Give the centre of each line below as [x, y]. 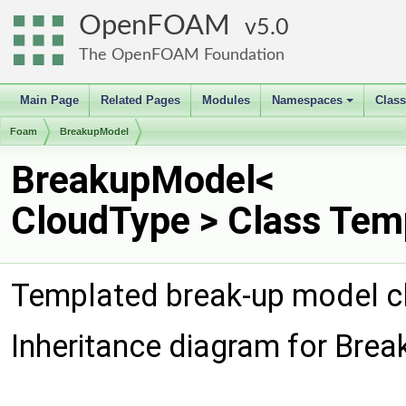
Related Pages [140, 100]
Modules [226, 100]
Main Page [49, 100]
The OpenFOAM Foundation [182, 55]
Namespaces [307, 100]
